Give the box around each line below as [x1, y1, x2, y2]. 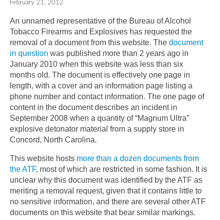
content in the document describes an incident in [10, 103, 177, 111]
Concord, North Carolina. [10, 135, 97, 144]
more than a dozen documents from [77, 154, 199, 163]
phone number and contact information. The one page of [10, 92, 204, 101]
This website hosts [10, 154, 77, 163]
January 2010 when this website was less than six [10, 59, 183, 68]
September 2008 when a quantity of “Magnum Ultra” [10, 113, 189, 122]
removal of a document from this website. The [10, 38, 169, 47]
